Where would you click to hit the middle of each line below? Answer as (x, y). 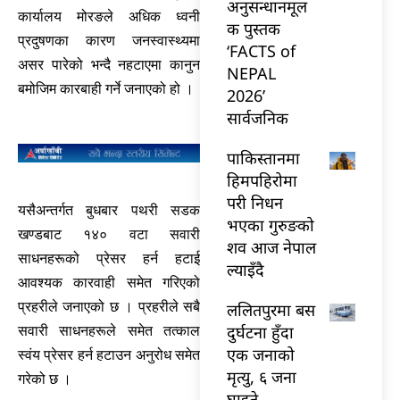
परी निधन (255, 202)
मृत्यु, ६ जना (262, 376)
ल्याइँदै (246, 269)
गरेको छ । (45, 379)
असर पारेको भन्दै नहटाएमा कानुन (109, 65)
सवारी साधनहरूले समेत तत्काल (109, 330)
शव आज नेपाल (271, 247)
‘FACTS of (261, 50)
